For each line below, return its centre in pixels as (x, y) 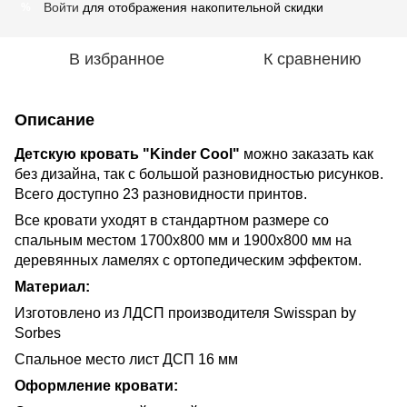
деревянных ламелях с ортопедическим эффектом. (190, 260)
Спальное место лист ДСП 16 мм (126, 359)
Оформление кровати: (96, 386)
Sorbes (38, 333)
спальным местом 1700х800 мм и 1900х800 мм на (183, 240)
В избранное (116, 59)
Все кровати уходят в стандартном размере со (172, 220)
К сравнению (313, 59)
